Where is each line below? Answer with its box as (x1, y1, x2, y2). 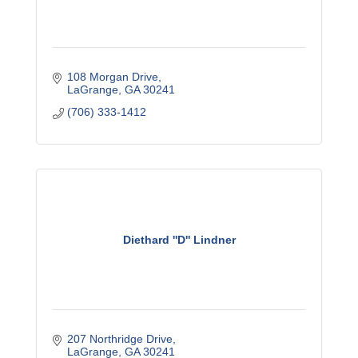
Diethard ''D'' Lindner (122, 233, 236, 246)
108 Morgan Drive (66, 70, 158, 83)
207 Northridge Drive (66, 332, 173, 345)
